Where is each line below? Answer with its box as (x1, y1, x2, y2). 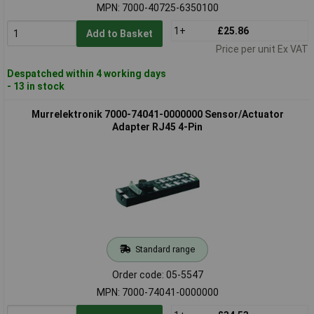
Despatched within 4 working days (6, 67, 166, 79)
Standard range (135, 243, 195, 254)
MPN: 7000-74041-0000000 (96, 286, 219, 298)
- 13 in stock (6, 80, 64, 92)
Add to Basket (86, 27, 153, 39)
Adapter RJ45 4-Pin (112, 121, 203, 132)
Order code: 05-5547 (111, 268, 203, 280)
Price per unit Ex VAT (215, 43, 308, 55)
